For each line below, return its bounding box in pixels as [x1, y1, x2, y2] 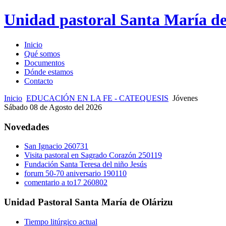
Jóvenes [173, 93, 198, 102]
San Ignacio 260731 [24, 142, 88, 151]
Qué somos [24, 49, 60, 58]
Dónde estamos [24, 67, 73, 76]
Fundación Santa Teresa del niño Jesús [24, 160, 147, 169]
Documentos [24, 58, 65, 67]
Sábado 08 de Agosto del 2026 [4, 102, 102, 111]
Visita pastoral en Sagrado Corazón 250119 [24, 151, 162, 160]
